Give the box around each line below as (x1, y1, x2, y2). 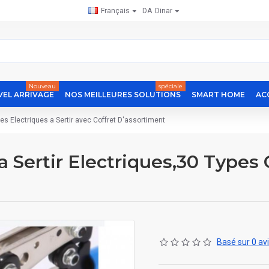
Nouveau (29, 82, 56, 90)
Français (101, 6, 130, 15)
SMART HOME (192, 89, 245, 99)
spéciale (159, 82, 183, 90)
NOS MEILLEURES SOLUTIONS (65, 89, 181, 99)
